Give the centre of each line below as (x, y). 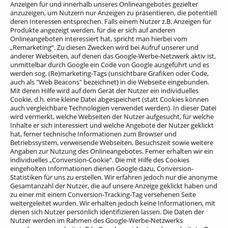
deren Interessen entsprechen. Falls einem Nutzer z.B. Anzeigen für (111, 21)
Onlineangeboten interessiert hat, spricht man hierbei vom (99, 38)
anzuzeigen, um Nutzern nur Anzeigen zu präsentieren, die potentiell (113, 12)
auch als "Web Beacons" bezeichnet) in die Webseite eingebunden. (110, 82)
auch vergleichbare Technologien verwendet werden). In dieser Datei (113, 108)
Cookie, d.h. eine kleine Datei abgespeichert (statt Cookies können (109, 99)
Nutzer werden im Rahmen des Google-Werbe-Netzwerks (96, 220)
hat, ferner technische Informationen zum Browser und (93, 134)
